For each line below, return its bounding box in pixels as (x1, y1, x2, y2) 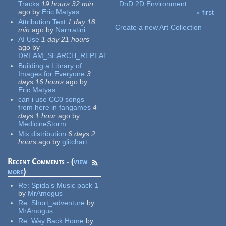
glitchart (62, 137, 88, 146)
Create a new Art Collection (115, 23, 202, 32)
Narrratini (55, 25, 86, 34)
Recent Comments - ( (8, 156, 74, 166)
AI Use (18, 35, 40, 44)
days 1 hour (18, 111, 56, 120)
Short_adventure (31, 199, 85, 207)
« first (196, 8, 214, 17)
